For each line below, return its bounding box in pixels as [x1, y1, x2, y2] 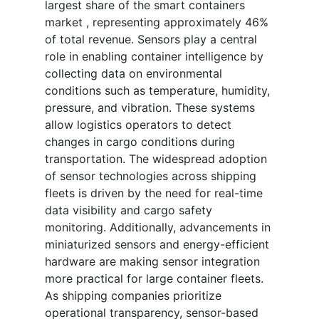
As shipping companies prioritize [45, 288, 221, 303]
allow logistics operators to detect [45, 117, 231, 132]
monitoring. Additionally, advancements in [45, 220, 271, 235]
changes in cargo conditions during [45, 135, 235, 150]
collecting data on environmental [45, 66, 222, 81]
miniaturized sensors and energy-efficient [45, 237, 269, 252]
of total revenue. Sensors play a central [45, 32, 257, 47]
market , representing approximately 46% [45, 15, 268, 30]
